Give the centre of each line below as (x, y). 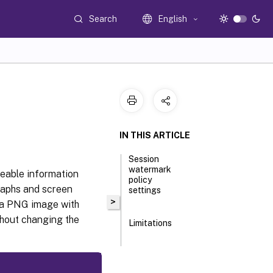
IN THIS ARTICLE (155, 135)
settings (145, 190)
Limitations (151, 223)
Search (103, 19)
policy (140, 180)
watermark (150, 169)
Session (144, 159)
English (173, 19)
